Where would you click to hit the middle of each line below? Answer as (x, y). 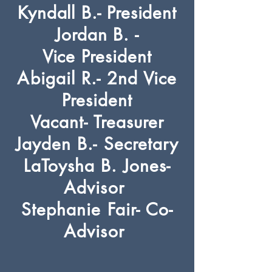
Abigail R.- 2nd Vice (97, 78)
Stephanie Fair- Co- (97, 209)
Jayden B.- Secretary (97, 144)
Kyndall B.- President (97, 13)
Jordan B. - (97, 35)
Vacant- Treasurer (97, 122)
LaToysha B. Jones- (97, 166)
